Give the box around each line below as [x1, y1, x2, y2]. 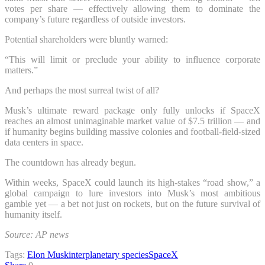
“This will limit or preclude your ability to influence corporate [5, 54, 260, 64]
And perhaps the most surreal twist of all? [5, 85, 159, 95]
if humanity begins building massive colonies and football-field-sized [5, 126, 260, 137]
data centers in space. [5, 137, 83, 147]
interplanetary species [69, 249, 148, 260]
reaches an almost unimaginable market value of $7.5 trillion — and [5, 115, 260, 126]
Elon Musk [27, 249, 69, 260]
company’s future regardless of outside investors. [5, 14, 186, 24]
